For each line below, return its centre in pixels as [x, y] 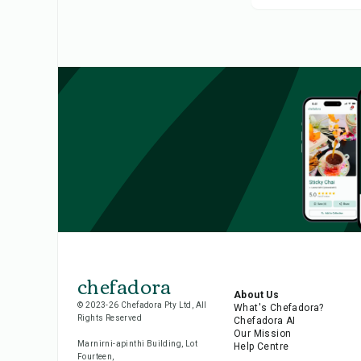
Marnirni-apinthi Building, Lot [137, 343]
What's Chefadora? [278, 307]
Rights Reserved [110, 317]
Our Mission [262, 333]
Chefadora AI [264, 320]
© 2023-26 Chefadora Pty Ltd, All [142, 305]
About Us [256, 295]
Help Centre [261, 346]
